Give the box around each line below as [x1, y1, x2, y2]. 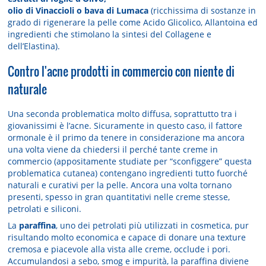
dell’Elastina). [8, 40, 61, 52]
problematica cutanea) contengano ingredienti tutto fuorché [8, 167, 248, 179]
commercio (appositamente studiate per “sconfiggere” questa [8, 156, 252, 167]
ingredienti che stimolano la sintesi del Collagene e [8, 28, 212, 40]
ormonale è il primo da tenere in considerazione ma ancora [8, 132, 245, 144]
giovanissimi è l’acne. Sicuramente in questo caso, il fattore [8, 120, 243, 132]
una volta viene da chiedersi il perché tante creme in [8, 144, 218, 156]
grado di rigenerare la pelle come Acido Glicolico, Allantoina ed [8, 17, 258, 28]
